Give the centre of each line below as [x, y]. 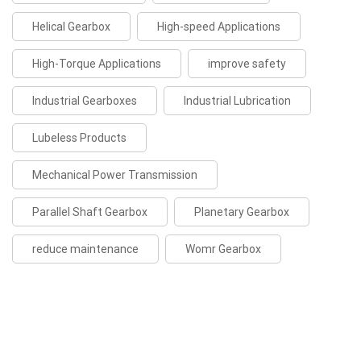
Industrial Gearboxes [85, 101]
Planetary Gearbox [242, 212]
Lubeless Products [79, 138]
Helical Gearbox [71, 27]
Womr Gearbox [223, 249]
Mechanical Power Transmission [115, 175]
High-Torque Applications [97, 64]
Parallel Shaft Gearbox [90, 212]
